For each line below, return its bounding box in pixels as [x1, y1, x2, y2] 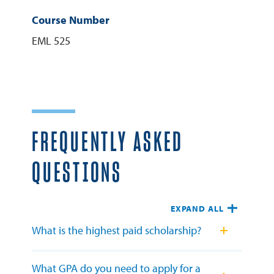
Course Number [32, 13, 109, 28]
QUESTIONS [32, 160, 122, 188]
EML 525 [32, 34, 70, 48]
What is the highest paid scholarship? [32, 223, 201, 238]
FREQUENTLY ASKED [32, 129, 184, 157]
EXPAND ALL [170, 203, 224, 215]
